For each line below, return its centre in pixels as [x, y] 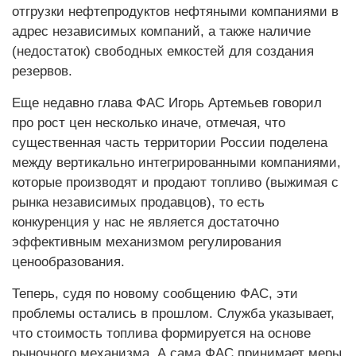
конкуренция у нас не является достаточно [145, 222]
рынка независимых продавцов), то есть [138, 202]
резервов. [42, 71]
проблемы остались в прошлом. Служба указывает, [173, 313]
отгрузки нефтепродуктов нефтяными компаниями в [175, 12]
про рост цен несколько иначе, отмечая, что [149, 123]
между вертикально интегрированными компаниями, [176, 163]
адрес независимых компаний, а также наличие [161, 31]
